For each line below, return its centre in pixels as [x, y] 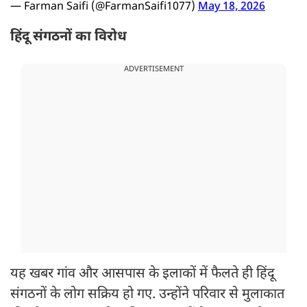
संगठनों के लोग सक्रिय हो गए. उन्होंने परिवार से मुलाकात [147, 295]
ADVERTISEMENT [153, 70]
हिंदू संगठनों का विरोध [69, 37]
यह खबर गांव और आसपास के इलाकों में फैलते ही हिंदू [143, 274]
